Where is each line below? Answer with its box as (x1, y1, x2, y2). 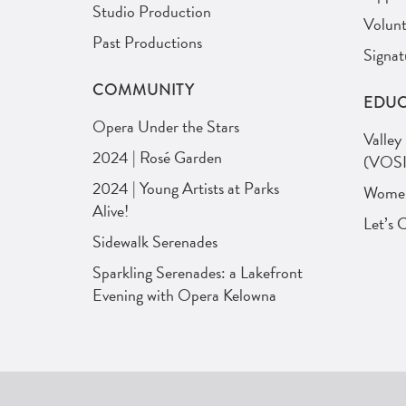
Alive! (92, 198, 129, 224)
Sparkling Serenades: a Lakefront (92, 260, 303, 285)
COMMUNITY (92, 78, 194, 102)
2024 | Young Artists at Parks (92, 176, 279, 201)
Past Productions (92, 30, 202, 55)
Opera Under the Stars (92, 114, 239, 140)
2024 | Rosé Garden (92, 145, 222, 170)
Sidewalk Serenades (92, 229, 217, 255)
